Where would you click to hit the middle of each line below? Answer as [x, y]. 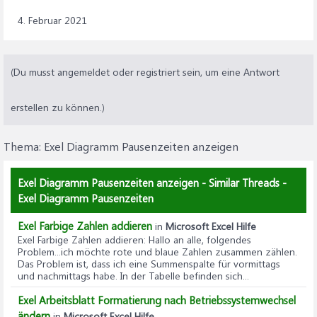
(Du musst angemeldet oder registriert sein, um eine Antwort [145, 71]
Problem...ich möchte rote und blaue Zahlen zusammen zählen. [157, 251]
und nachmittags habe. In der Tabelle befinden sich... [133, 275]
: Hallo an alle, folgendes [197, 239]
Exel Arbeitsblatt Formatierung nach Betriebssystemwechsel [157, 300]
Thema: [24, 146]
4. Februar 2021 [52, 20]
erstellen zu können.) [58, 107]
